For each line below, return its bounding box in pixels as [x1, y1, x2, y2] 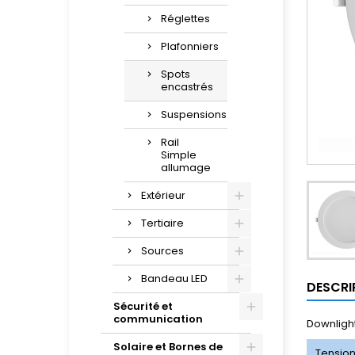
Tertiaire [141, 216, 184, 231]
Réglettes [161, 11, 210, 26]
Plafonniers [161, 39, 219, 54]
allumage [161, 160, 211, 175]
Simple [161, 147, 197, 162]
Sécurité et [113, 299, 173, 314]
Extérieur [141, 188, 185, 203]
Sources [141, 243, 184, 258]
